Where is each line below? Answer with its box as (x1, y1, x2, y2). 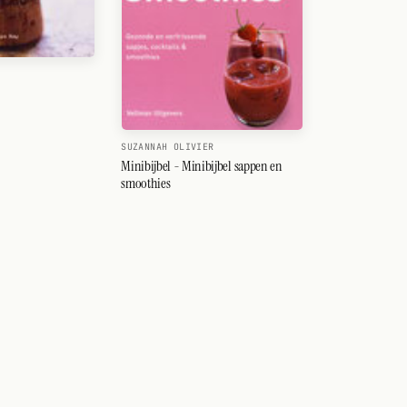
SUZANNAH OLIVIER (121, 140, 214, 153)
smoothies (121, 173, 171, 193)
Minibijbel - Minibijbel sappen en (121, 155, 283, 175)
